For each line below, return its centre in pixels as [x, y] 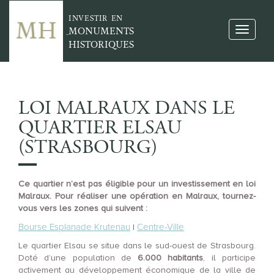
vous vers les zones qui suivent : [83, 208]
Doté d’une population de [78, 258]
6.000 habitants [171, 258]
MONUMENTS [102, 31]
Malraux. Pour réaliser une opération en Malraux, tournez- [137, 196]
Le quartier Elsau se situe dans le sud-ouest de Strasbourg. [137, 246]
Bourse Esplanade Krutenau [74, 227]
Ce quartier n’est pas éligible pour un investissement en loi [137, 184]
